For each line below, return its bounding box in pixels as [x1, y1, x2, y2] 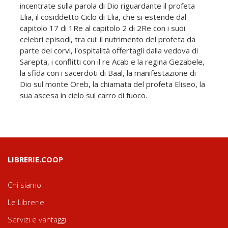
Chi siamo [8, 179, 41, 190]
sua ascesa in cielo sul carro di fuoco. [20, 90, 147, 100]
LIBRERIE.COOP [8, 154, 63, 164]
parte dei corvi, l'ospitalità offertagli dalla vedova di [20, 45, 198, 55]
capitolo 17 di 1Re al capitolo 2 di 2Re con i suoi [20, 22, 185, 33]
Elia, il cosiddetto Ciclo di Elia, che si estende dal [20, 11, 186, 22]
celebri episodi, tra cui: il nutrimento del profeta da [20, 34, 195, 44]
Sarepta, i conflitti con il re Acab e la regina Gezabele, [20, 56, 205, 67]
